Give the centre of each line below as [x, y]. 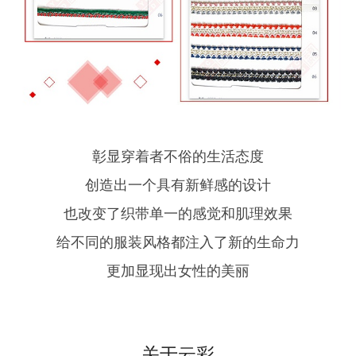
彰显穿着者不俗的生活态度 [178, 157]
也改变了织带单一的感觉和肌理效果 [178, 214]
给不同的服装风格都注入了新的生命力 [178, 243]
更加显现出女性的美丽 [178, 271]
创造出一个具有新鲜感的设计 [178, 186]
